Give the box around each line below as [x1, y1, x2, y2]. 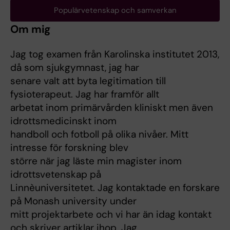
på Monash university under [10, 195, 137, 207]
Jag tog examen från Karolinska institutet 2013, [10, 48, 219, 61]
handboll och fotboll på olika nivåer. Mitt [10, 128, 188, 141]
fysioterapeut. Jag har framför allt [10, 88, 159, 101]
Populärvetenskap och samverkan [53, 5, 177, 15]
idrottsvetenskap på [10, 168, 101, 181]
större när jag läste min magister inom [10, 155, 182, 167]
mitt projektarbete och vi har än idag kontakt [10, 208, 212, 221]
